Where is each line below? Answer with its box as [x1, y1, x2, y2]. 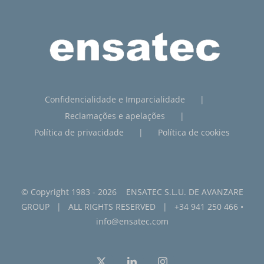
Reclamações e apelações [65, 110, 165, 121]
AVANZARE [201, 186, 243, 197]
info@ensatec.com [95, 215, 169, 227]
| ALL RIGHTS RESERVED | [49, 200, 174, 212]
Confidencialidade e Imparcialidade [45, 93, 185, 105]
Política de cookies [158, 126, 230, 138]
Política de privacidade [34, 126, 124, 138]
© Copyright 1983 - [21, 186, 98, 197]
